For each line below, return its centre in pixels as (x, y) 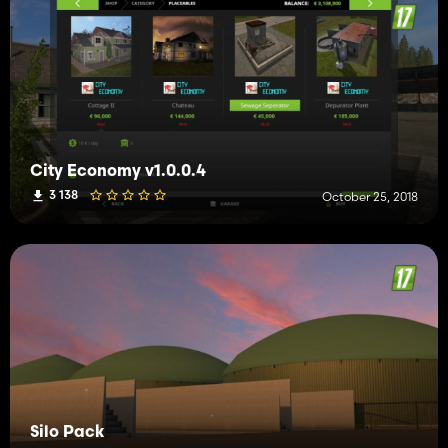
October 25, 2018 (370, 196)
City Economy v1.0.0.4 (118, 171)
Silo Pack (67, 432)
